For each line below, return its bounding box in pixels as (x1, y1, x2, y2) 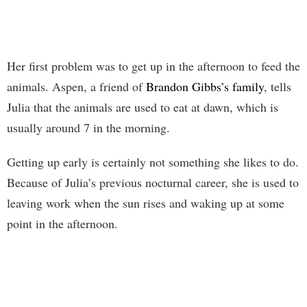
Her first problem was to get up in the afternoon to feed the (7, 58, 300, 75)
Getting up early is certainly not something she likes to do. (7, 153, 299, 171)
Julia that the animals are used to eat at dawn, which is (7, 99, 278, 116)
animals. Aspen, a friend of (7, 78, 146, 95)
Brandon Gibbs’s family (146, 78, 264, 95)
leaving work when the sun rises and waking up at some (7, 195, 284, 212)
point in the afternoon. (7, 215, 118, 232)
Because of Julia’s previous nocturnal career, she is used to (7, 174, 299, 191)
